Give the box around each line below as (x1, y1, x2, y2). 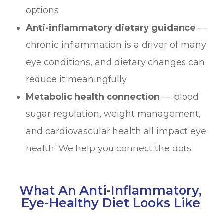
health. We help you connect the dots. (26, 143, 193, 154)
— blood (160, 91, 199, 103)
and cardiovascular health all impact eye (26, 126, 207, 137)
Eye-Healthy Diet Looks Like (21, 195, 200, 211)
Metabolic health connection (26, 91, 160, 103)
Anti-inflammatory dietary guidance (26, 22, 196, 34)
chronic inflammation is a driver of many (26, 39, 207, 51)
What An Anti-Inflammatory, (19, 183, 202, 198)
